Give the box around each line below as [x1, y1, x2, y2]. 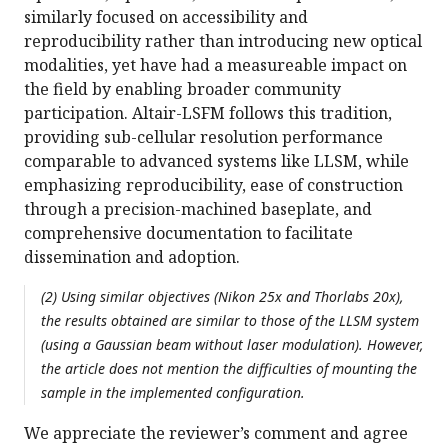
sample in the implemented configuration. [41, 383, 305, 403]
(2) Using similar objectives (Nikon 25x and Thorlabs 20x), [41, 287, 404, 307]
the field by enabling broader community [24, 78, 341, 101]
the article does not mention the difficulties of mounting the [41, 359, 417, 379]
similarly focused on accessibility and [24, 6, 308, 29]
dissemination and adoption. [24, 246, 240, 269]
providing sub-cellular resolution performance [24, 126, 383, 149]
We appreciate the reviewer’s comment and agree [24, 422, 408, 445]
